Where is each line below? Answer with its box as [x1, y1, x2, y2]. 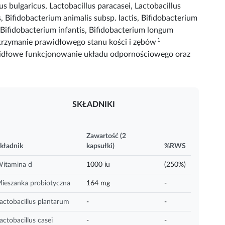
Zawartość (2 [86, 132, 126, 140]
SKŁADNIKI [72, 100, 115, 108]
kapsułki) [86, 142, 115, 150]
